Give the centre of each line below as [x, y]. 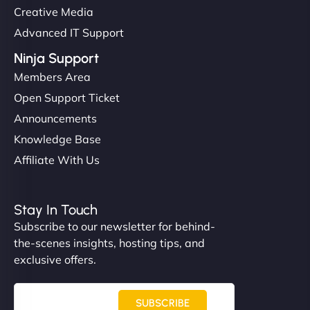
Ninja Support [56, 58]
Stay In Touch [56, 209]
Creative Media [54, 11]
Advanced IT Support [69, 32]
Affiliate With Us [57, 159]
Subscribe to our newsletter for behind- [115, 226]
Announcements [55, 118]
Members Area [52, 76]
